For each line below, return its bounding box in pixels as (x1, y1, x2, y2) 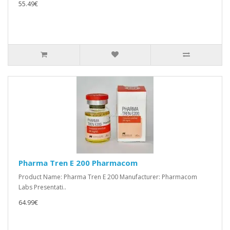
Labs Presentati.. (18, 183, 66, 191)
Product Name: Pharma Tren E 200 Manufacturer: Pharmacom (18, 172, 197, 181)
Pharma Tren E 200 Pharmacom (18, 158, 138, 168)
